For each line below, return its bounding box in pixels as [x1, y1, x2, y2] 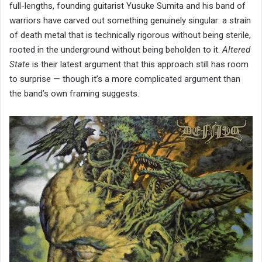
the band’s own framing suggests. [9, 88, 139, 99]
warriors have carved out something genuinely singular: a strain [9, 15, 251, 26]
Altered [222, 44, 250, 55]
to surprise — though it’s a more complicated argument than [9, 73, 240, 84]
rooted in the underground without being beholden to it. [9, 44, 222, 55]
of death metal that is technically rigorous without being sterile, [9, 29, 251, 40]
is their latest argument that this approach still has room [30, 58, 249, 70]
